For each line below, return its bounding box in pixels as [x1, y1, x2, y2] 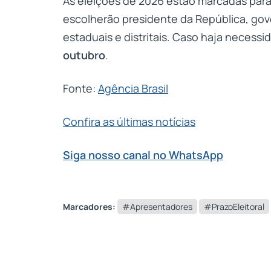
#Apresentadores [122, 200, 192, 212]
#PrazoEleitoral [204, 200, 264, 212]
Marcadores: [63, 200, 116, 212]
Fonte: [63, 80, 98, 96]
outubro [63, 47, 105, 62]
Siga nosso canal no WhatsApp [63, 147, 223, 162]
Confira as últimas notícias [63, 114, 195, 129]
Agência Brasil [98, 80, 168, 96]
